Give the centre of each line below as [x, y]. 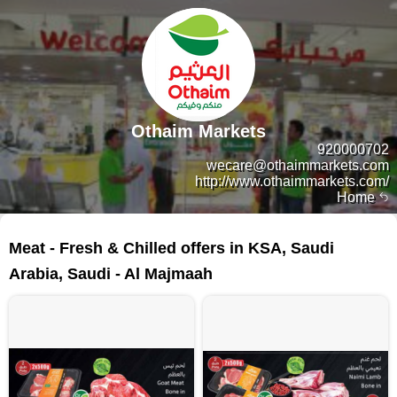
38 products [355, 234]
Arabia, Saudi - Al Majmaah [111, 274]
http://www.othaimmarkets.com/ [292, 181]
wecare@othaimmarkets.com [298, 165]
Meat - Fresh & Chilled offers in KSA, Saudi [171, 248]
